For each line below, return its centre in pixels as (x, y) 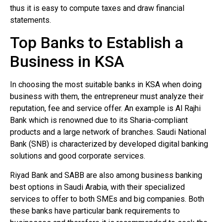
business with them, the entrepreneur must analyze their (107, 97)
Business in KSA (67, 62)
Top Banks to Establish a (97, 43)
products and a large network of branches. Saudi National (108, 132)
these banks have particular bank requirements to (95, 211)
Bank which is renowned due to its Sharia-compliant (99, 120)
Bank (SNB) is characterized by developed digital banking (109, 144)
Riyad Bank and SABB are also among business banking (106, 175)
